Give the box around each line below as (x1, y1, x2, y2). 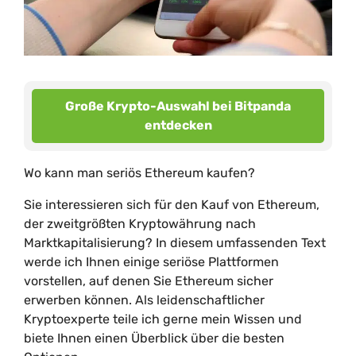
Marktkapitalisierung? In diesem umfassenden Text (24, 235, 326, 250)
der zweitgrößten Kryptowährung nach (24, 216, 256, 231)
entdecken (144, 118, 212, 133)
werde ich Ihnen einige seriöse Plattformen (24, 254, 279, 269)
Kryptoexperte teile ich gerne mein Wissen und (24, 311, 302, 327)
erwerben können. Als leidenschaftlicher (24, 292, 265, 308)
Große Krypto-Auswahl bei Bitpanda (65, 99, 291, 114)
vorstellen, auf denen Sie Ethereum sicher (24, 273, 273, 288)
